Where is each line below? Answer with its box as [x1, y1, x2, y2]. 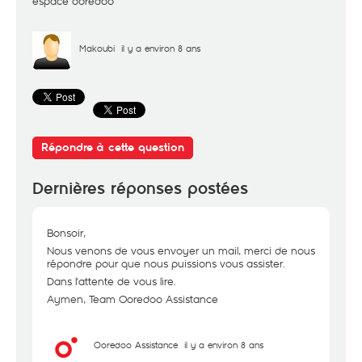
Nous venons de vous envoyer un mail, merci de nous [47, 243, 315, 258]
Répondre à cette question [41, 141, 184, 154]
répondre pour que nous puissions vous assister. [47, 256, 285, 271]
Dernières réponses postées [32, 179, 248, 199]
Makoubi [79, 42, 115, 54]
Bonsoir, [47, 225, 86, 240]
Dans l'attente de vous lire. [47, 274, 176, 288]
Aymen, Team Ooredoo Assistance [47, 292, 218, 306]
